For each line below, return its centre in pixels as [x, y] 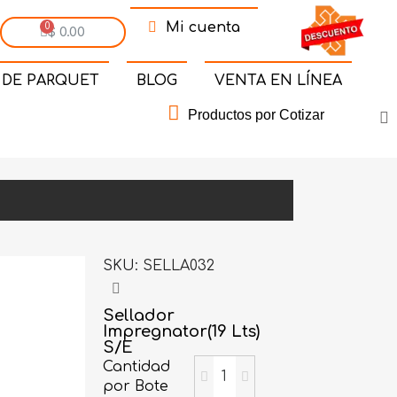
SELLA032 [179, 265]
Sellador [139, 315]
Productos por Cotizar [256, 114]
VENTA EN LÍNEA [278, 80]
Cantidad [137, 367]
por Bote [136, 387]
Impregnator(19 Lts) [182, 331]
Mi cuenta [202, 28]
